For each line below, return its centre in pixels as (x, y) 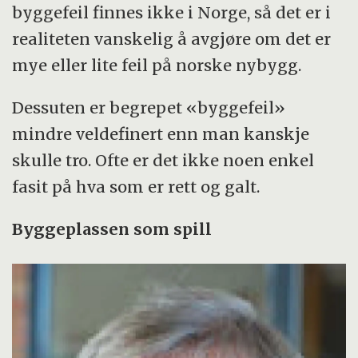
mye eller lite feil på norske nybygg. (157, 65)
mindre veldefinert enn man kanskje (161, 133)
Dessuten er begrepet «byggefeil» (149, 107)
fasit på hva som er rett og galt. (136, 186)
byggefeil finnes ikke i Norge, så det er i (172, 12)
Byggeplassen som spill (112, 229)
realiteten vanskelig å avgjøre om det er (172, 38)
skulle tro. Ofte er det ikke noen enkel (163, 160)
